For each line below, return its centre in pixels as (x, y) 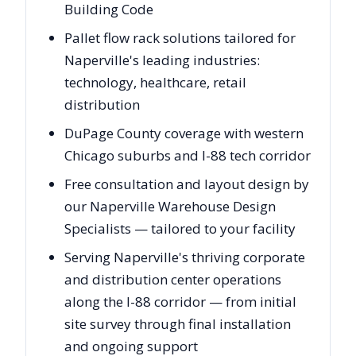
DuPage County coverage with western (184, 133)
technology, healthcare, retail (155, 82)
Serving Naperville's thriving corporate (185, 257)
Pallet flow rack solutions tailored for (180, 38)
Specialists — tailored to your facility (180, 228)
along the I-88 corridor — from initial (180, 302)
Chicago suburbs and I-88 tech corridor (188, 155)
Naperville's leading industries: (162, 60)
